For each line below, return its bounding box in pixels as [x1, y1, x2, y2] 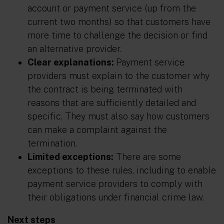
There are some [113, 151, 181, 162]
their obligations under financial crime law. [27, 192, 204, 202]
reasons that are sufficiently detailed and [27, 97, 196, 108]
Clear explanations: [27, 57, 116, 67]
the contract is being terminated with [27, 84, 182, 94]
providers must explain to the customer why [27, 70, 209, 81]
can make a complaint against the [27, 124, 167, 135]
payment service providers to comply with [27, 178, 202, 189]
